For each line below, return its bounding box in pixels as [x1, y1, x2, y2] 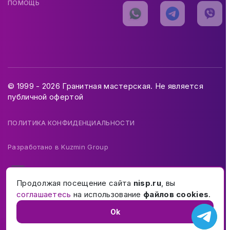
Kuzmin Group [61, 143, 108, 151]
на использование [71, 189, 144, 199]
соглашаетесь [16, 189, 71, 199]
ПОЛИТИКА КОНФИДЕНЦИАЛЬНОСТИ [8, 119, 135, 127]
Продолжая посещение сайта [16, 178, 133, 188]
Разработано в [8, 143, 62, 151]
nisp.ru [133, 178, 161, 188]
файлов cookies [143, 189, 209, 199]
